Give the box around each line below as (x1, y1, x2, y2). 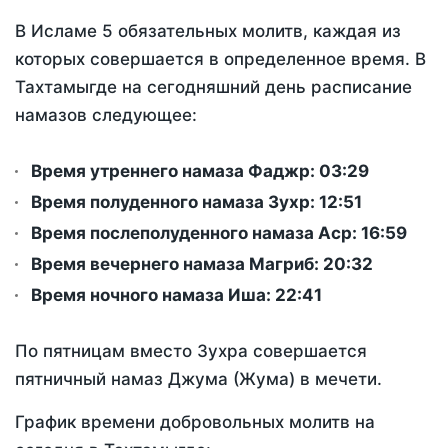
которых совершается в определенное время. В (15, 49, 426, 70)
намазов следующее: (15, 105, 197, 126)
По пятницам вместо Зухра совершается (15, 341, 367, 362)
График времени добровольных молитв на (15, 412, 375, 433)
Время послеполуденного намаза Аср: (31, 223, 361, 244)
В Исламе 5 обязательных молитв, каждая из (15, 21, 401, 42)
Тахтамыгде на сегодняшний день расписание (15, 77, 412, 98)
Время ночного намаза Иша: (31, 285, 275, 306)
